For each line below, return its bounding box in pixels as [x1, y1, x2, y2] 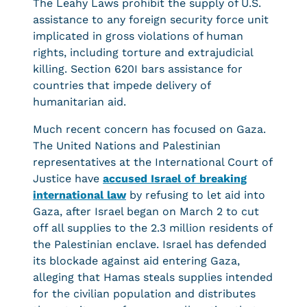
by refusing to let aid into [126, 188, 265, 201]
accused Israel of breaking [103, 172, 247, 185]
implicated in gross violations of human [33, 29, 243, 42]
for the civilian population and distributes [33, 287, 256, 300]
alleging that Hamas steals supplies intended [33, 271, 273, 284]
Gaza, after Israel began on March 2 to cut [33, 205, 259, 218]
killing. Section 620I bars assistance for [33, 62, 243, 75]
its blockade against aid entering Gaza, [33, 254, 240, 267]
